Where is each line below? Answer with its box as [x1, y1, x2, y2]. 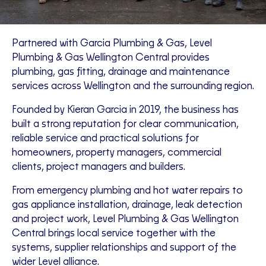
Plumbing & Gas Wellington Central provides [12, 53, 210, 63]
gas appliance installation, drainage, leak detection [12, 200, 242, 210]
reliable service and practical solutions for [12, 134, 199, 144]
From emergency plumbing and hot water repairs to [12, 186, 243, 196]
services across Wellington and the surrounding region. [12, 81, 254, 91]
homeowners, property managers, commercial [12, 148, 221, 158]
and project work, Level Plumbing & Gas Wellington [12, 214, 239, 224]
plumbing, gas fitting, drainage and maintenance [12, 67, 230, 77]
